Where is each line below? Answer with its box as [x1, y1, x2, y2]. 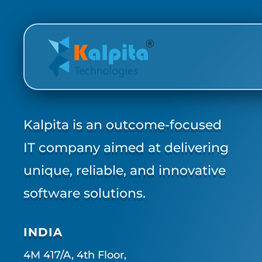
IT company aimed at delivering [23, 140, 229, 156]
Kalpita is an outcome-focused [23, 117, 222, 133]
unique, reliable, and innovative [23, 163, 226, 179]
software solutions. [23, 185, 146, 202]
